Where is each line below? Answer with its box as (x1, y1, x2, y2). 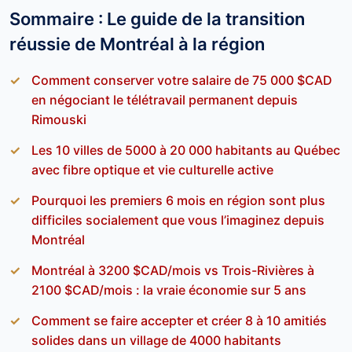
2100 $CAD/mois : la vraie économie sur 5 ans (31, 282, 306, 298)
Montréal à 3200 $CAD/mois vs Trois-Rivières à (31, 262, 314, 278)
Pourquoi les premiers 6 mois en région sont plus (31, 192, 325, 208)
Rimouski (31, 112, 86, 127)
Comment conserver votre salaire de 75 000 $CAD (31, 72, 332, 88)
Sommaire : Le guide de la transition (9, 9, 305, 29)
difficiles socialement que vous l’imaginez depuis (31, 212, 324, 228)
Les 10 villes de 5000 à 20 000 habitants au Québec (31, 142, 340, 158)
